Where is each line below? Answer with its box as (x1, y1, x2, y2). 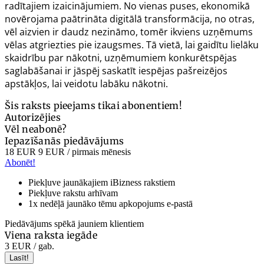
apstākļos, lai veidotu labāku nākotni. (5, 77, 168, 90)
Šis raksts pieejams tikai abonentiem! (5, 99, 182, 111)
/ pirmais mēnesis (65, 146, 131, 157)
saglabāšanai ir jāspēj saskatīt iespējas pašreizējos (5, 64, 227, 77)
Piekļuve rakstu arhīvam (28, 187, 118, 198)
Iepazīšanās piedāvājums (5, 134, 124, 147)
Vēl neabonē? (5, 123, 67, 135)
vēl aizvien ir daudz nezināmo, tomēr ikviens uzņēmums (5, 25, 253, 38)
